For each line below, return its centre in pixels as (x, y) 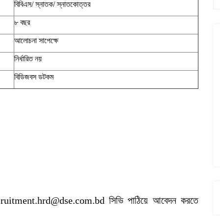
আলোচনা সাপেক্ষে (36, 41)
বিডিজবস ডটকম (34, 77)
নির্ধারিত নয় (28, 59)
